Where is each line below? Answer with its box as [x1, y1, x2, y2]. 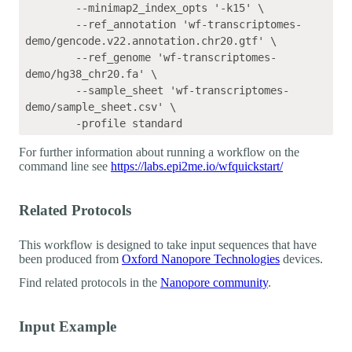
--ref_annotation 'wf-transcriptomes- [25, 17, 75, 31]
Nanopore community [160, 275, 268, 289]
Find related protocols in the [19, 275, 160, 289]
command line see [19, 159, 111, 173]
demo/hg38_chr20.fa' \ [25, 67, 157, 80]
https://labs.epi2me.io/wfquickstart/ [111, 159, 283, 173]
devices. [280, 251, 323, 266]
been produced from [19, 251, 122, 266]
